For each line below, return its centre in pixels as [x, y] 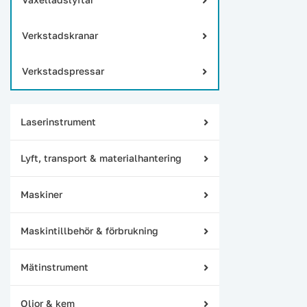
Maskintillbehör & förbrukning [89, 231]
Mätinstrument [54, 267]
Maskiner [41, 194]
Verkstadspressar [63, 71]
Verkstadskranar [60, 35]
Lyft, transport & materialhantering [101, 158]
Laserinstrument [58, 122]
